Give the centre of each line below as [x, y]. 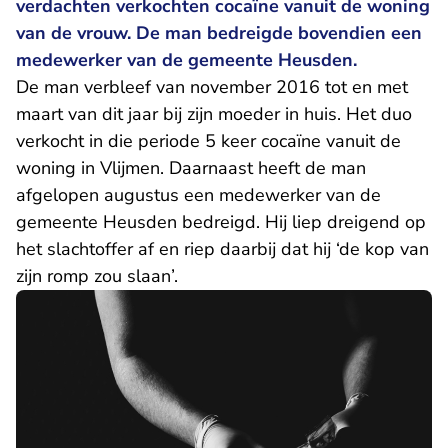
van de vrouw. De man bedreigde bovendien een [219, 33]
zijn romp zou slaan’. [97, 276]
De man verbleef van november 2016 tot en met [212, 87]
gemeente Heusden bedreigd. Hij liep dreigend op [221, 222]
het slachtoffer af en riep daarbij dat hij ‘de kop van [222, 249]
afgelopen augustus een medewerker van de [198, 195]
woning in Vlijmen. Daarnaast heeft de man [191, 168]
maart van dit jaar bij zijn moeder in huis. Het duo [214, 114]
